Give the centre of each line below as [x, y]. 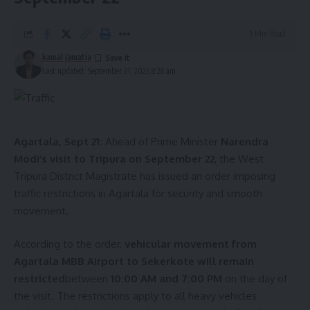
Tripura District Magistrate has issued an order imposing [145, 176]
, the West [239, 159]
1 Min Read [268, 34]
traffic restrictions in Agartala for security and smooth [138, 194]
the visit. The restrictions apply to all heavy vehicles [135, 295]
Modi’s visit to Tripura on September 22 [114, 159]
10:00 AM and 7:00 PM [166, 278]
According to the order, [69, 244]
